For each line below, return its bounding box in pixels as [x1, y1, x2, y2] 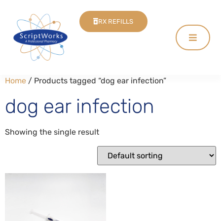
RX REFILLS [98, 18, 134, 26]
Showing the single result [5, 127, 99, 137]
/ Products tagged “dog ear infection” [26, 75, 166, 85]
